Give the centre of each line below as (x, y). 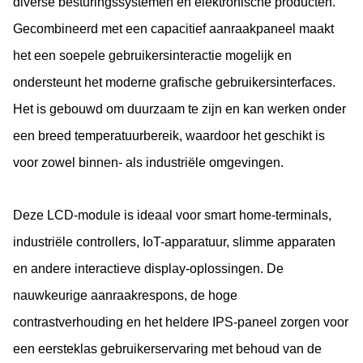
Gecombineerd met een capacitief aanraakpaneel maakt (173, 29)
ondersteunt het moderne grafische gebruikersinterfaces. (174, 82)
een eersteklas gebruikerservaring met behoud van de (167, 349)
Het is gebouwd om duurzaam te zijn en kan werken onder (179, 109)
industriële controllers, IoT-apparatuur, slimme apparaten (174, 242)
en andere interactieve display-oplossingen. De (148, 269)
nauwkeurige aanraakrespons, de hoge (125, 295)
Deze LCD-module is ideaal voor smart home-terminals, (172, 215)
